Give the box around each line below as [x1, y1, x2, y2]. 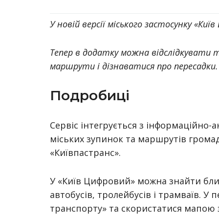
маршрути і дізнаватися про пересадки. [50, 60, 218, 72]
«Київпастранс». [50, 147, 121, 158]
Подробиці [50, 87, 130, 104]
